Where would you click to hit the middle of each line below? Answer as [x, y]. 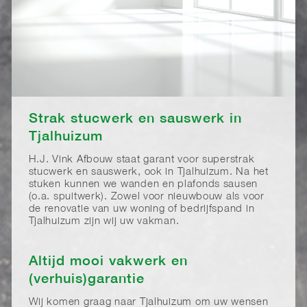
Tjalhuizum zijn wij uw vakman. [104, 222]
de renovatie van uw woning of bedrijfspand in [142, 210]
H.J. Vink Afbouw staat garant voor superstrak [142, 160]
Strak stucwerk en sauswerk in [135, 119]
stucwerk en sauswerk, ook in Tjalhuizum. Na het [148, 173]
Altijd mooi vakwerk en [108, 261]
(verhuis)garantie [86, 279]
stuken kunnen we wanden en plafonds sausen [143, 185]
